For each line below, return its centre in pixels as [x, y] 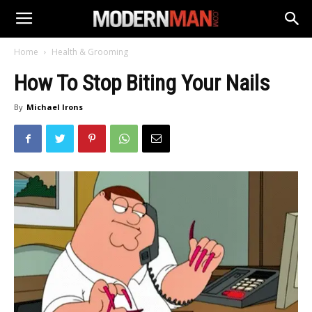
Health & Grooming [90, 52]
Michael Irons [55, 107]
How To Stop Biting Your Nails [142, 83]
